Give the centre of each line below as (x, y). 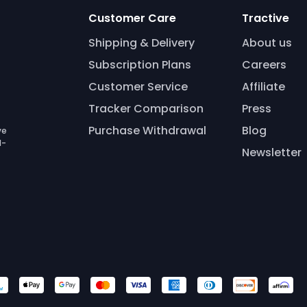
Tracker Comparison (146, 108)
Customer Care (132, 18)
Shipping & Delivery (141, 42)
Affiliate (263, 86)
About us (267, 42)
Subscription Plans (139, 64)
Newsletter (271, 152)
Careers (264, 64)
